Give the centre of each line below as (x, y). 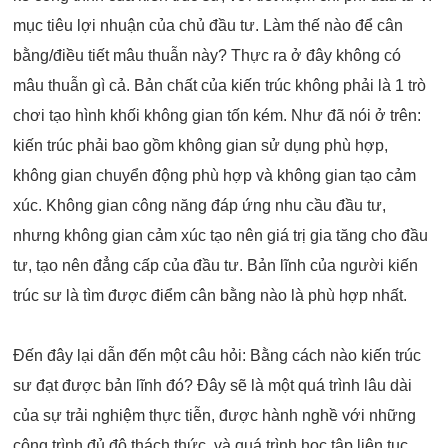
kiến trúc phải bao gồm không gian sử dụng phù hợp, (201, 146)
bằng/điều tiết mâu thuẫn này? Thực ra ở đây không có (207, 56)
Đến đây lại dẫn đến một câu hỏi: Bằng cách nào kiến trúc (217, 356)
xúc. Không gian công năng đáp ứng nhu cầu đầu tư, (200, 206)
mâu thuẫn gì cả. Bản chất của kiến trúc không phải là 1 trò (220, 86)
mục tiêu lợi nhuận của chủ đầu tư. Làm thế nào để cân (208, 26)
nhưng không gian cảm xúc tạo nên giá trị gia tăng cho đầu (221, 236)
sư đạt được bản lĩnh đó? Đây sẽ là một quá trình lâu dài (213, 386)
